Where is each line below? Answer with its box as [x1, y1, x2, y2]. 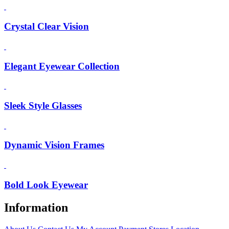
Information [4, 200, 68, 214]
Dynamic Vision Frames [4, 140, 104, 151]
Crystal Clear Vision [4, 21, 89, 32]
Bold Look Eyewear [4, 179, 88, 190]
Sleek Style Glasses [4, 100, 82, 111]
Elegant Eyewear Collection [4, 60, 120, 72]
